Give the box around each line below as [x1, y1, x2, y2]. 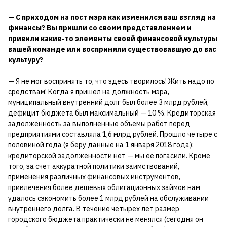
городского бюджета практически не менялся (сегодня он [8, 214, 203, 224]
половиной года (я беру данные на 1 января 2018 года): [8, 140, 194, 149]
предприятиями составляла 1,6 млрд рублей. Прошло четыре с [8, 129, 217, 139]
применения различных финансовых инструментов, [8, 172, 180, 181]
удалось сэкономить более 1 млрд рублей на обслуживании [8, 193, 209, 203]
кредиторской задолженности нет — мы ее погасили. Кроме [8, 150, 210, 160]
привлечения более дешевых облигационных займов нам [8, 182, 200, 192]
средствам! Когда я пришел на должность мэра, [8, 87, 169, 96]
